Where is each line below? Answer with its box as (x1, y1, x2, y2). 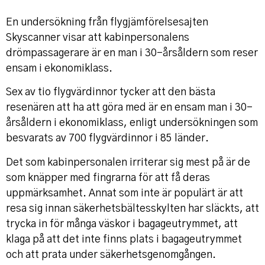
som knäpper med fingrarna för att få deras (6, 172, 210, 183)
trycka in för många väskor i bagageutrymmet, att (6, 218, 238, 230)
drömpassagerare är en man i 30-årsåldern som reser (6, 47, 258, 59)
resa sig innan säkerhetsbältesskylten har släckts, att (6, 203, 259, 214)
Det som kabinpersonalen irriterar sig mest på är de (6, 157, 250, 168)
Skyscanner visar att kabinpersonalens (6, 32, 189, 43)
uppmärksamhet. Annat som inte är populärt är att (6, 188, 243, 199)
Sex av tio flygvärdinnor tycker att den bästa (6, 87, 215, 98)
